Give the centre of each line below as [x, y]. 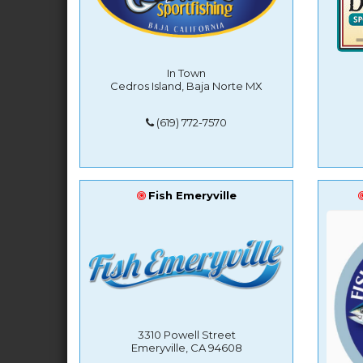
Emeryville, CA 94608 [186, 347]
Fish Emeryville [192, 195]
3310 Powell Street [186, 334]
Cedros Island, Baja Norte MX [187, 85]
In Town [187, 73]
